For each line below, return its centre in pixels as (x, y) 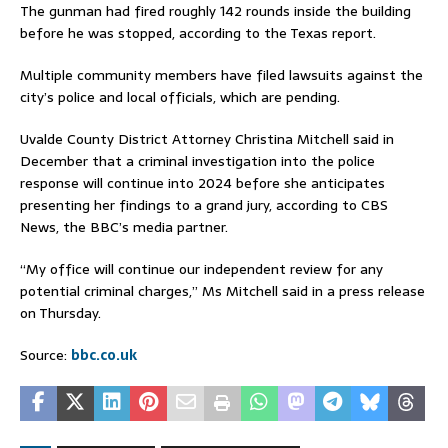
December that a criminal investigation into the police (197, 160)
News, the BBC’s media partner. (124, 226)
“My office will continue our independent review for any (201, 268)
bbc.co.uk (104, 354)
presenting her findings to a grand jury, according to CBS (204, 204)
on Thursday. (60, 312)
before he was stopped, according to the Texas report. (198, 32)
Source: (45, 354)
